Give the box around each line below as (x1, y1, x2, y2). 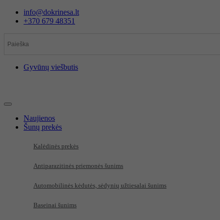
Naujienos (24, 114, 55, 122)
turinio (3, 25, 24, 33)
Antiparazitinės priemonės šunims (33, 162, 123, 169)
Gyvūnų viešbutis (24, 63, 78, 71)
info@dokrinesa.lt (24, 8, 79, 16)
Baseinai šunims (33, 201, 77, 209)
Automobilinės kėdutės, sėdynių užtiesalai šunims (33, 182, 166, 189)
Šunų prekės (24, 123, 62, 131)
